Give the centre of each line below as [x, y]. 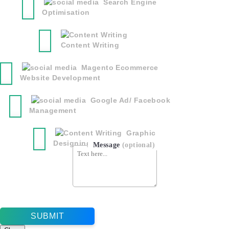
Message [106, 145]
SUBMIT [48, 216]
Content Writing [90, 45]
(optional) [139, 145]
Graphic [141, 133]
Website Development [60, 78]
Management [53, 111]
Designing [72, 143]
